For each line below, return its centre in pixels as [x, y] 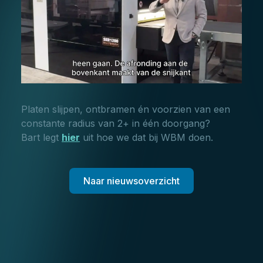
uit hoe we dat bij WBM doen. [146, 138]
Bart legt [41, 138]
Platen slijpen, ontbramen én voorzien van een [126, 109]
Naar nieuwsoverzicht [131, 181]
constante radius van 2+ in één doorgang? [116, 124]
